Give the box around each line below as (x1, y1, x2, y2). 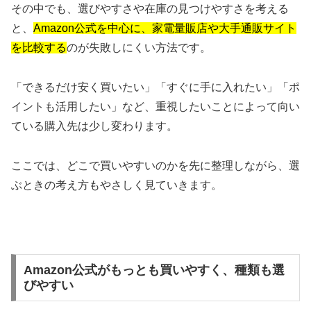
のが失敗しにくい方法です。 (67, 42, 211, 54)
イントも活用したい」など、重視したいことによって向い (11, 100, 300, 112)
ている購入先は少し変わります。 (11, 119, 178, 132)
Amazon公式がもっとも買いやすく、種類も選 (23, 263, 285, 278)
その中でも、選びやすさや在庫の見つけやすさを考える (11, 3, 289, 15)
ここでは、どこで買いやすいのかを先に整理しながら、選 (11, 159, 300, 171)
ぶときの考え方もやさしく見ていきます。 (11, 178, 222, 191)
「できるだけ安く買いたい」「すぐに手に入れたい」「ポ (11, 81, 300, 93)
